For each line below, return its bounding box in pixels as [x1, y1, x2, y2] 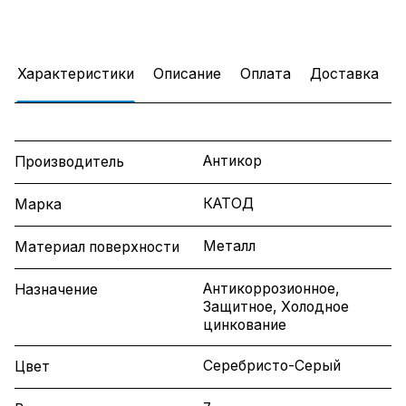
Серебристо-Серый [203, 357, 341, 375]
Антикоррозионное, [203, 280, 340, 298]
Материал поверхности [14, 238, 179, 256]
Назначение [14, 281, 98, 299]
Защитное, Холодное [203, 298, 349, 316]
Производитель [14, 153, 124, 171]
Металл [203, 237, 256, 256]
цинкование [203, 316, 286, 334]
